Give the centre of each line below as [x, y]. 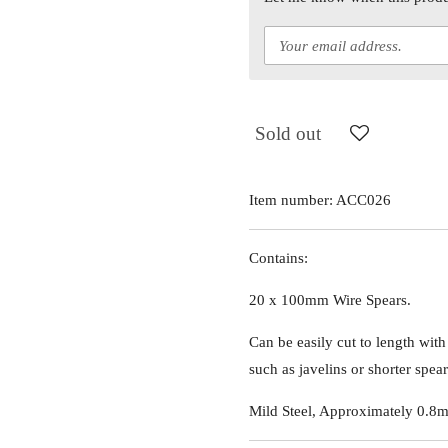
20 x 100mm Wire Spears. [330, 300]
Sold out [288, 133]
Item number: [291, 200]
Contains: [278, 258]
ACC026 [363, 200]
